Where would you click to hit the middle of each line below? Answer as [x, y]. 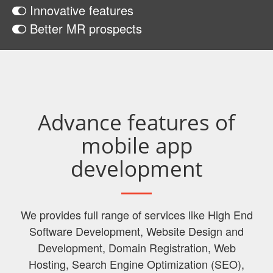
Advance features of [136, 122]
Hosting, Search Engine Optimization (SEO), [136, 264]
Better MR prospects [84, 28]
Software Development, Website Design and [136, 231]
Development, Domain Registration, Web [136, 247]
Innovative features [80, 10]
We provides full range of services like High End [136, 214]
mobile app [136, 145]
